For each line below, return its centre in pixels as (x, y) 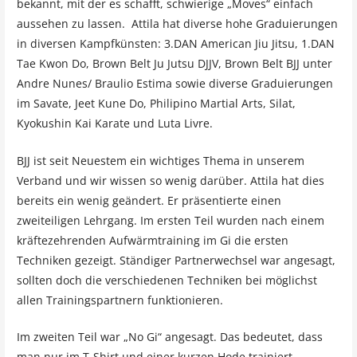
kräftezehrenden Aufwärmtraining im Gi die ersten (152, 240)
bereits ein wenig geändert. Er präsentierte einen (149, 200)
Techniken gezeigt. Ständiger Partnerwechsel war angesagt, (176, 260)
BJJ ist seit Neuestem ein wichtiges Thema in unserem (160, 160)
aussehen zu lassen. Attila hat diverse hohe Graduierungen (177, 24)
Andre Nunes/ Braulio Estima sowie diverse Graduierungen (175, 84)
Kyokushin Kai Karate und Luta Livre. (114, 124)
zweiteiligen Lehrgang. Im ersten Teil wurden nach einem (170, 220)
